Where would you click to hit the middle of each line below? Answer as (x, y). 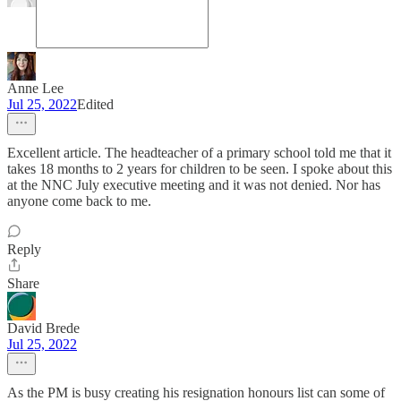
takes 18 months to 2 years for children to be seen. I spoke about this (200, 169)
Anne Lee (35, 88)
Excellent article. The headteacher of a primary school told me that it (199, 153)
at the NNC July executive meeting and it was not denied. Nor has (194, 185)
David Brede (43, 328)
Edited (95, 104)
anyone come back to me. (79, 201)
